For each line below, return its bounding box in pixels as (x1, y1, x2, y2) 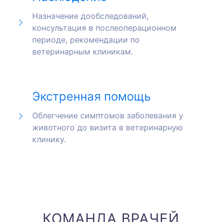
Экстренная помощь (32, 89, 151, 104)
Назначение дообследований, (32, 11, 149, 21)
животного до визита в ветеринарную (32, 122, 183, 132)
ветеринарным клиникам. (32, 47, 133, 56)
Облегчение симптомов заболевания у (32, 111, 183, 120)
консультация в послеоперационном (32, 23, 176, 33)
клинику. (32, 134, 66, 144)
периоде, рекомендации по (32, 35, 140, 45)
